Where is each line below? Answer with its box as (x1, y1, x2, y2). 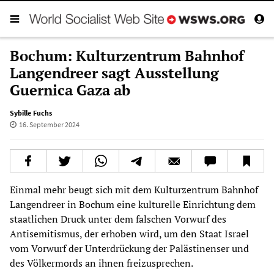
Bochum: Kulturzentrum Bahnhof (10, 45, 244, 65)
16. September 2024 (18, 119, 80, 129)
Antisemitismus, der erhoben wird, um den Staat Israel (10, 226, 249, 240)
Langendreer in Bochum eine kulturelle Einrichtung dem (10, 197, 256, 211)
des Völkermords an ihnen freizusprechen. (10, 256, 193, 270)
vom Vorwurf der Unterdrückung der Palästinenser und (10, 241, 249, 255)
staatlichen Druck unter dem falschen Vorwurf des (10, 212, 226, 226)
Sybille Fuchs (10, 108, 52, 117)
